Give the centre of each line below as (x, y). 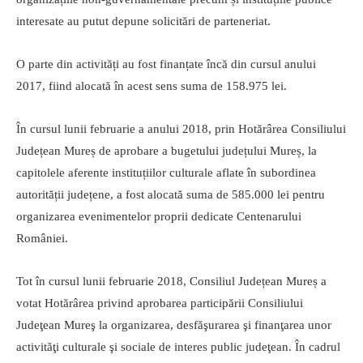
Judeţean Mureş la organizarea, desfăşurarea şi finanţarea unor (174, 325)
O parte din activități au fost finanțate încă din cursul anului (166, 64)
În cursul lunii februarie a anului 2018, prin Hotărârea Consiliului (181, 129)
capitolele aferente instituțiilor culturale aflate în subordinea (166, 173)
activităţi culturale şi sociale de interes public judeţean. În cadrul (178, 347)
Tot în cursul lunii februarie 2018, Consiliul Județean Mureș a (171, 282)
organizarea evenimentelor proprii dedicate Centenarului (159, 217)
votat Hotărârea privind (77, 303)
